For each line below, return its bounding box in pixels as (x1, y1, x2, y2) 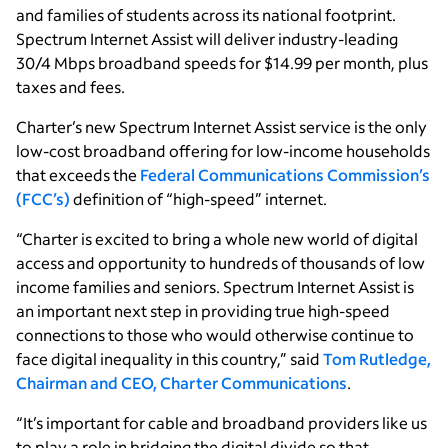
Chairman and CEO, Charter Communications (16, 371, 347, 393)
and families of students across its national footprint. (16, 3, 396, 25)
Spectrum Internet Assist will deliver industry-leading (16, 27, 398, 49)
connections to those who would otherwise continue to (16, 323, 414, 345)
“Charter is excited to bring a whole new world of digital (16, 227, 418, 249)
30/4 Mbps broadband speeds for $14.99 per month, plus (16, 51, 428, 73)
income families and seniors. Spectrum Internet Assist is (16, 275, 414, 297)
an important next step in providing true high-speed (16, 299, 390, 321)
